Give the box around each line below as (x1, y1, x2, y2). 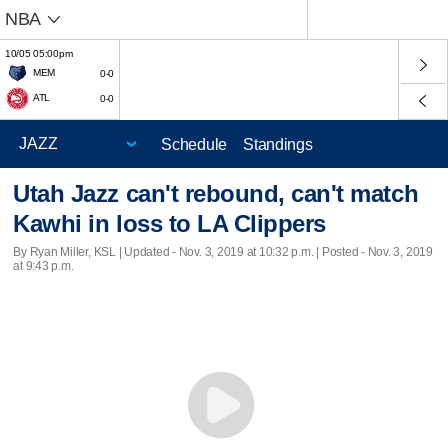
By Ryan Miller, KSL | (13, 244, 125, 259)
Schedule (161, 135, 228, 153)
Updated (124, 244, 170, 259)
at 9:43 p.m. (13, 258, 74, 273)
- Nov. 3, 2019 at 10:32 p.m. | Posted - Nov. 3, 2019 (169, 244, 433, 259)
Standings (243, 135, 313, 153)
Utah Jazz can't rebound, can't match (13, 180, 419, 208)
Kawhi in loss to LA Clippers (13, 210, 326, 238)
